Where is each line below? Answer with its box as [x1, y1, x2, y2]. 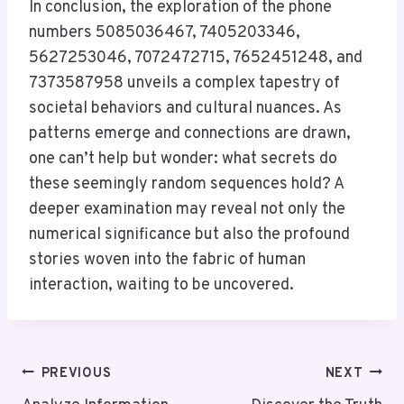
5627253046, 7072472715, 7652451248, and [29, 47, 363, 69]
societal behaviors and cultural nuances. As [29, 97, 342, 119]
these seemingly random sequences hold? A [29, 173, 344, 195]
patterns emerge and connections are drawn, [29, 123, 351, 144]
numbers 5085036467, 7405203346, [29, 22, 300, 43]
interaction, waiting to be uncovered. [29, 274, 294, 296]
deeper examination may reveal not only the [29, 198, 345, 220]
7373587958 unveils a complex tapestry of [29, 72, 340, 94]
